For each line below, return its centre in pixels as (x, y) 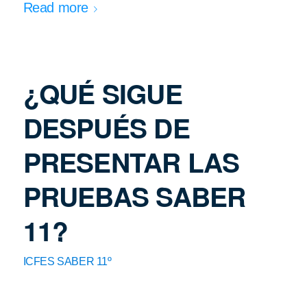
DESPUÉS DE (106, 128)
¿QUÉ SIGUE (102, 94)
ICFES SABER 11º (67, 262)
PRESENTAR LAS (131, 162)
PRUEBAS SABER (134, 196)
